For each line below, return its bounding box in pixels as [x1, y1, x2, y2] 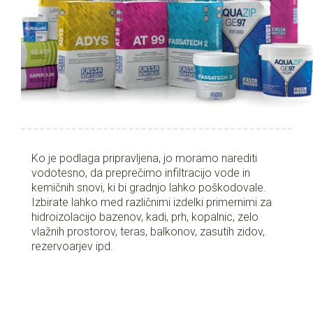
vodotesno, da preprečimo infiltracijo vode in [31, 166, 250, 180]
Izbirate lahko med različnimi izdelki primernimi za [31, 195, 272, 209]
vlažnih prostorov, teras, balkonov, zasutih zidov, [31, 224, 265, 238]
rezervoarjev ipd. [31, 239, 113, 253]
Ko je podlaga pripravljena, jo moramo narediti [31, 151, 257, 165]
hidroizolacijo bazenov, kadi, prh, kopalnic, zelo [31, 210, 259, 224]
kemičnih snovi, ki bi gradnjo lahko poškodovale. [31, 180, 266, 194]
